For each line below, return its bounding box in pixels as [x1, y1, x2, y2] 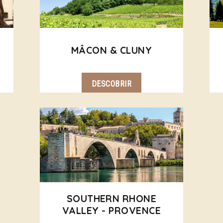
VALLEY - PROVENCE [62, 205, 161, 217]
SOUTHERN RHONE [66, 193, 157, 205]
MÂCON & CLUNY [71, 44, 152, 56]
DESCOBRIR [91, 79, 132, 89]
